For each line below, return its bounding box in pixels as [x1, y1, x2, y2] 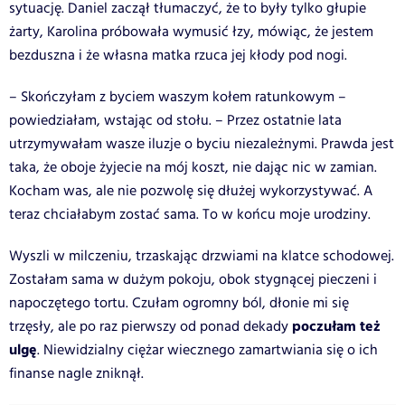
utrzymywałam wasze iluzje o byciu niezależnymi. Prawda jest [9, 133, 394, 155]
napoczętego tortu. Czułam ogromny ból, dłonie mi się [9, 292, 349, 314]
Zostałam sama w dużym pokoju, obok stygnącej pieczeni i [9, 268, 377, 290]
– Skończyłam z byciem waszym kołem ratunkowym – [9, 86, 346, 108]
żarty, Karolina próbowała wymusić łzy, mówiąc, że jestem [9, 21, 373, 42]
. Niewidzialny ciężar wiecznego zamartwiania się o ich [37, 339, 378, 361]
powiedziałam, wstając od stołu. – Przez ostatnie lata [9, 109, 342, 131]
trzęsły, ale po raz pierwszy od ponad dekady [9, 316, 292, 337]
